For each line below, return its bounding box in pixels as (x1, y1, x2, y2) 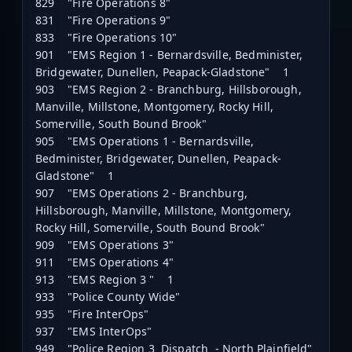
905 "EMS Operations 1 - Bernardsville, (35, 134, 255, 149)
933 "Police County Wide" (35, 289, 181, 305)
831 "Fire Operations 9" (35, 13, 171, 28)
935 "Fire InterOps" (35, 306, 149, 322)
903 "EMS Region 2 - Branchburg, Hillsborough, (35, 82, 302, 97)
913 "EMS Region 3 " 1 (35, 272, 174, 288)
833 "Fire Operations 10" (35, 30, 178, 46)
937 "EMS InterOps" (35, 324, 152, 339)
